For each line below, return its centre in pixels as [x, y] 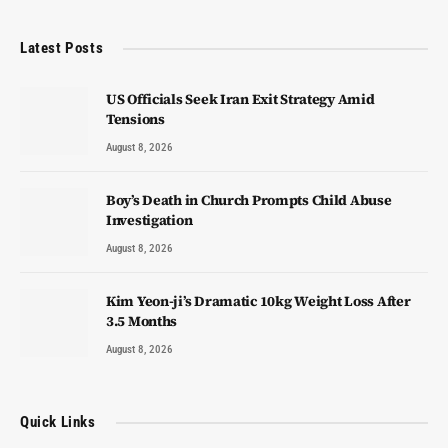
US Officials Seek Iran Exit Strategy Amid [240, 99]
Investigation [149, 220]
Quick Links [58, 422]
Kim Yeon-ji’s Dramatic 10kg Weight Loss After [258, 301]
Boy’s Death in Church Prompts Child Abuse [249, 200]
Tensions [135, 119]
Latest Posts [62, 48]
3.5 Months [142, 321]
